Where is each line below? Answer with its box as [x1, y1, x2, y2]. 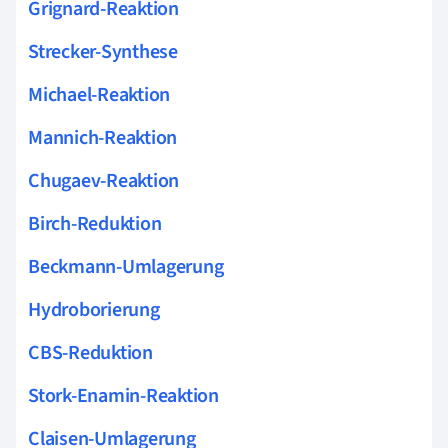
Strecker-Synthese [28, 37, 178, 66]
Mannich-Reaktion [28, 123, 178, 152]
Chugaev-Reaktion [28, 166, 180, 195]
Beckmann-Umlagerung [28, 252, 224, 281]
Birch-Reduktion [28, 209, 162, 238]
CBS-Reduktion [28, 338, 153, 367]
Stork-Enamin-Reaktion [28, 381, 219, 410]
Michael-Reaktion [28, 80, 171, 109]
